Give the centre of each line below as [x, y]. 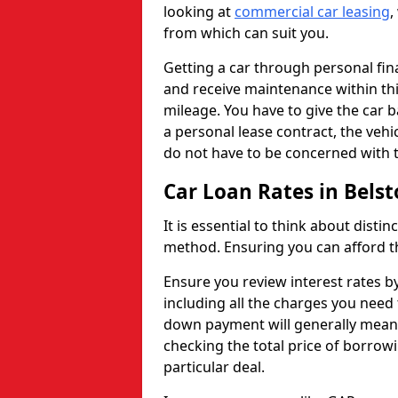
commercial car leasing [312, 12]
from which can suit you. [248, 33]
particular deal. [214, 367]
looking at [199, 12]
